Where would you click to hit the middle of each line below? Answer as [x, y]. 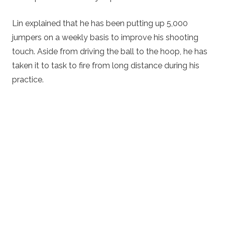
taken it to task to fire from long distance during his [106, 65]
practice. [28, 79]
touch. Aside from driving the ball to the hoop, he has [110, 51]
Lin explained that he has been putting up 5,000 [100, 23]
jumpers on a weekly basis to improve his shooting [105, 37]
